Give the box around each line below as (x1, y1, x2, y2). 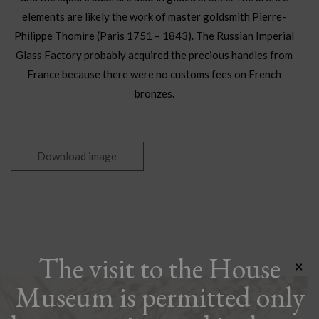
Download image (37, 149, 117, 162)
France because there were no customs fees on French (27, 68, 281, 81)
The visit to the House (38, 250, 281, 287)
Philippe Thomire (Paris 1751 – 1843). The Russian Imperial (14, 29, 294, 43)
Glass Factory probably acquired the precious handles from (16, 48, 293, 62)
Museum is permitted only (14, 278, 305, 315)
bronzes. (134, 87, 174, 100)
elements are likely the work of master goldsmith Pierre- (22, 10, 286, 23)
